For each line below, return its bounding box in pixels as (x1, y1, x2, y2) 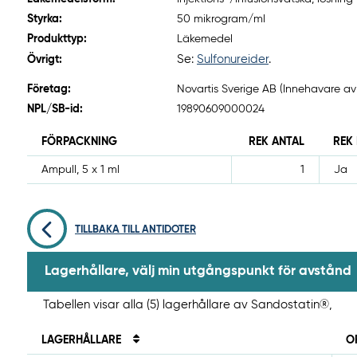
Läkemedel (177, 33, 233, 45)
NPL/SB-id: (27, 104, 83, 116)
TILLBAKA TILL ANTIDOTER (75, 225, 196, 236)
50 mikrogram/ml (177, 14, 265, 25)
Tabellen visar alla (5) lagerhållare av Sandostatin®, (43, 298, 333, 311)
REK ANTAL (248, 136, 304, 148)
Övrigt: (27, 54, 62, 66)
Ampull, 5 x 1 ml (41, 164, 120, 176)
